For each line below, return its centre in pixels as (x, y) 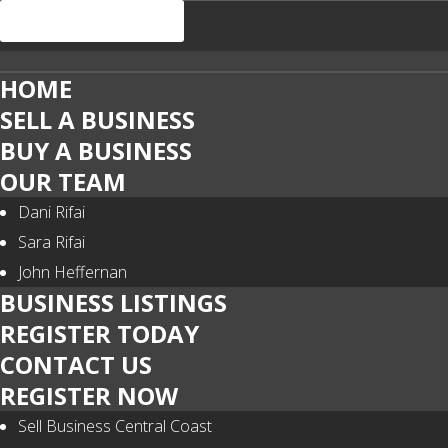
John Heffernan (72, 272)
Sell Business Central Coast (115, 426)
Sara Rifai (51, 242)
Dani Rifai (51, 212)
